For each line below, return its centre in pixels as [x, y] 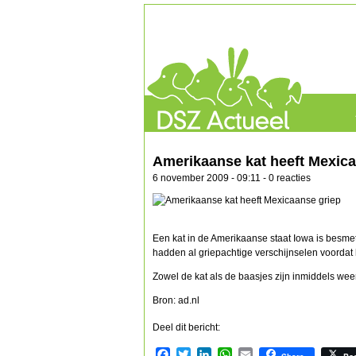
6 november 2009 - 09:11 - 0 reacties [232, 178]
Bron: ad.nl [176, 300]
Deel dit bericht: [186, 327]
